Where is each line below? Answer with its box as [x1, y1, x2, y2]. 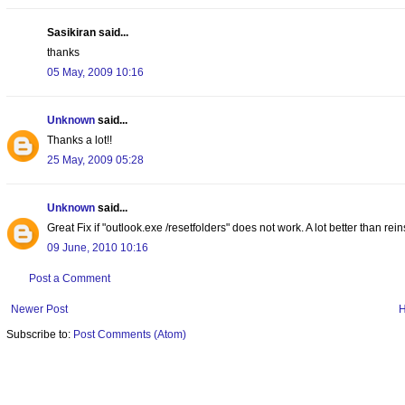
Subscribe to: [6, 327, 73, 341]
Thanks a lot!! [47, 133, 112, 146]
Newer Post [11, 302, 68, 316]
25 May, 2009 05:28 [47, 153, 144, 166]
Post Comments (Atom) [73, 327, 186, 341]
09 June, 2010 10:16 [47, 240, 148, 254]
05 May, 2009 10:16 [47, 65, 144, 79]
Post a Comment [29, 271, 110, 285]
